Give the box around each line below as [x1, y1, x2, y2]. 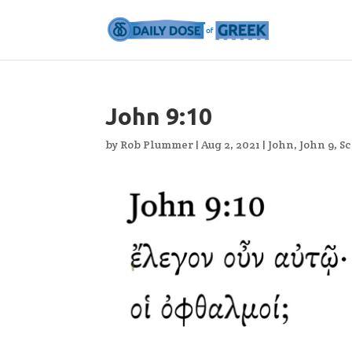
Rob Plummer [120, 137, 194, 152]
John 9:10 [105, 103, 213, 130]
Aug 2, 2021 [201, 137, 261, 152]
